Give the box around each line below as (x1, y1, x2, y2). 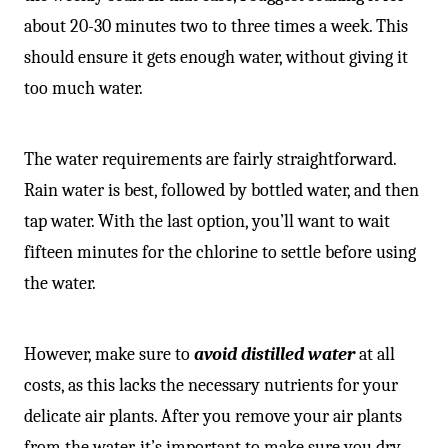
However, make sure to (24, 343, 194, 365)
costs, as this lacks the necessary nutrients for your (24, 374, 398, 396)
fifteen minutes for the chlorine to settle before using (24, 241, 416, 263)
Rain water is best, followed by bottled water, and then (24, 179, 419, 201)
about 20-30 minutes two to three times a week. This (24, 15, 408, 37)
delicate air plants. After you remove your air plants (24, 405, 402, 427)
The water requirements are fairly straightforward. (24, 148, 396, 170)
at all (355, 343, 395, 365)
